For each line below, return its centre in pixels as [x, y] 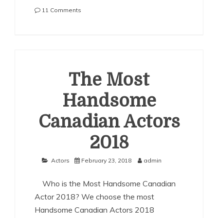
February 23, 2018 [106, 160]
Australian [95, 48]
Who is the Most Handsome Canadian [105, 183]
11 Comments [62, 10]
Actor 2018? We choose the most [94, 197]
